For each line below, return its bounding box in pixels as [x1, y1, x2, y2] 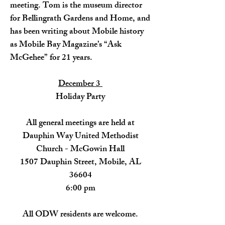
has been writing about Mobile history [10, 25, 144, 40]
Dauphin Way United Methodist [22, 129, 139, 144]
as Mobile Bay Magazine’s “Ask [10, 38, 122, 53]
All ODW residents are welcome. [23, 207, 138, 222]
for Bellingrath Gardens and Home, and [10, 12, 150, 27]
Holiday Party [56, 90, 105, 105]
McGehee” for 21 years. [10, 51, 92, 66]
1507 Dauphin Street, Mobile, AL [20, 155, 141, 170]
